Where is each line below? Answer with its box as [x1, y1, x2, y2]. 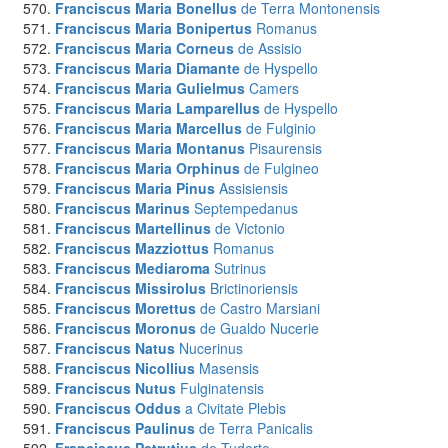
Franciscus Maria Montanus [55, 138, 245, 158]
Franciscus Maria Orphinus [55, 158, 240, 178]
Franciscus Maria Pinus [55, 178, 215, 198]
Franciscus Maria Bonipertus [55, 18, 252, 38]
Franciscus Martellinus [55, 218, 211, 238]
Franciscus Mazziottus [55, 238, 209, 258]
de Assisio [238, 38, 302, 58]
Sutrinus [214, 258, 266, 278]
